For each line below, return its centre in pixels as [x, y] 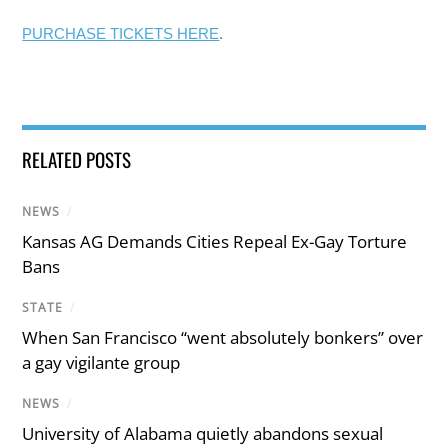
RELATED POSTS [77, 158]
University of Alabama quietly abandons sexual [203, 434]
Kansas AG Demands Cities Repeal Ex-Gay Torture [215, 241]
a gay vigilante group [101, 363]
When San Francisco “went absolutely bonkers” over [223, 338]
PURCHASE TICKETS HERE [121, 33]
